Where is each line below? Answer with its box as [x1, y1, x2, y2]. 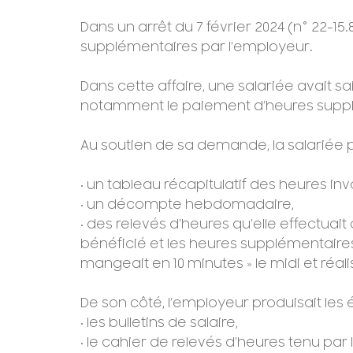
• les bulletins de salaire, [80, 315, 238, 332]
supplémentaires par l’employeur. [80, 39, 313, 56]
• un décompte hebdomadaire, [80, 197, 294, 214]
